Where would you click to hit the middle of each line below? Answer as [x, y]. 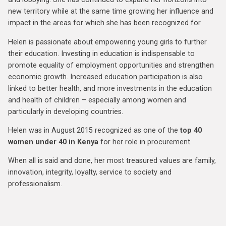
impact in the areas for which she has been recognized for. [105, 23]
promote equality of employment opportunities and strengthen [111, 65]
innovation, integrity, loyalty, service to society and [90, 173]
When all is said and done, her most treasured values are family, [112, 161]
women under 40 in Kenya [53, 142]
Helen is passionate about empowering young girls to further [107, 42]
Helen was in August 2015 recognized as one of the [94, 130]
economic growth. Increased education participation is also [105, 77]
